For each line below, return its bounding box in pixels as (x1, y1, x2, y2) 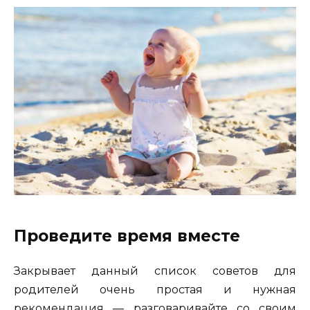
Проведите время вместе (14, 226, 240, 246)
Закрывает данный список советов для (14, 264, 296, 277)
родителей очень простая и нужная (14, 282, 296, 296)
